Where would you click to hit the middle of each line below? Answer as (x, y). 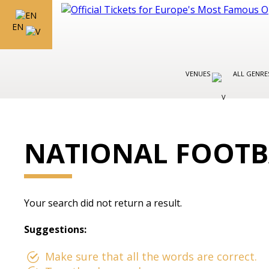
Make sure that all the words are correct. (151, 256)
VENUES (199, 74)
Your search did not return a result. (103, 203)
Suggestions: (56, 229)
